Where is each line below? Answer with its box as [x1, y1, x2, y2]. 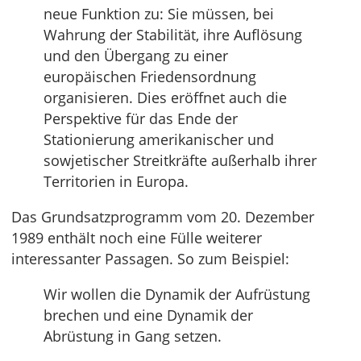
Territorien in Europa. [44, 172, 189, 191]
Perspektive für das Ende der [44, 109, 238, 128]
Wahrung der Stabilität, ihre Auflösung [44, 25, 302, 44]
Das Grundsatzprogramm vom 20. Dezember [11, 207, 314, 226]
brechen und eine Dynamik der [44, 305, 253, 325]
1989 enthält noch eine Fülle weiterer [11, 228, 262, 247]
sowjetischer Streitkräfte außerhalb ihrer [44, 151, 317, 170]
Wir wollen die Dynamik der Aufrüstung [44, 284, 310, 304]
